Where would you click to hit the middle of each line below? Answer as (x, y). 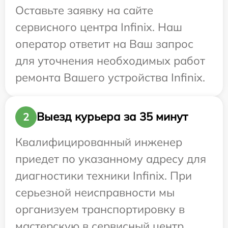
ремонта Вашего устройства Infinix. (110, 77)
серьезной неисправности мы (95, 192)
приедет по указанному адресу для (111, 159)
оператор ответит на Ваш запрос (104, 44)
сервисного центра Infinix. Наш (99, 27)
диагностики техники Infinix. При (104, 175)
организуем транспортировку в (100, 209)
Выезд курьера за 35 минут (112, 117)
